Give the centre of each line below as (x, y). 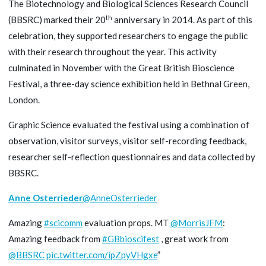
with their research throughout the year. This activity (113, 52)
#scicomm (63, 223)
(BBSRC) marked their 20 (57, 20)
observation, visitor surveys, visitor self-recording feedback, (127, 141)
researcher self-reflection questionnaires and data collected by (132, 157)
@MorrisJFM (197, 223)
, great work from (194, 239)
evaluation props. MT (126, 223)
